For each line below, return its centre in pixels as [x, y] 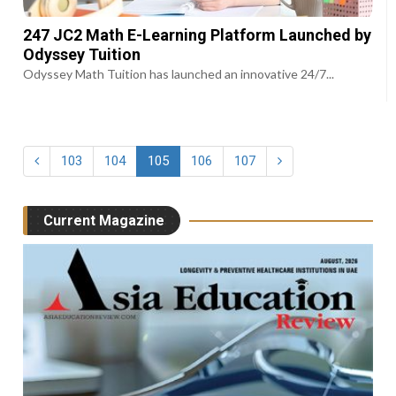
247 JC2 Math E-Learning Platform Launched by [198, 35]
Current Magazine [104, 221]
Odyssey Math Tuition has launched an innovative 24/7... [179, 74]
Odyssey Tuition [82, 55]
